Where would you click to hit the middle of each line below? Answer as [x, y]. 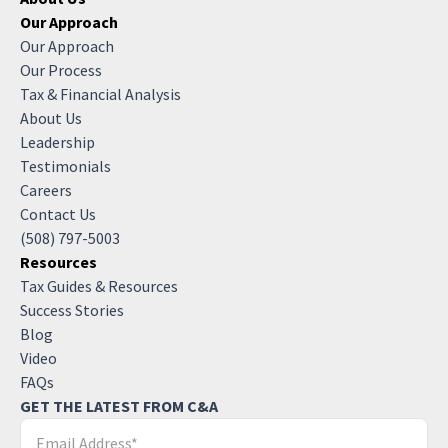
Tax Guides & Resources [99, 286]
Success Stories [72, 310]
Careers [46, 190]
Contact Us [58, 214]
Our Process [61, 70]
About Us [51, 118]
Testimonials [65, 166]
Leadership [57, 142]
